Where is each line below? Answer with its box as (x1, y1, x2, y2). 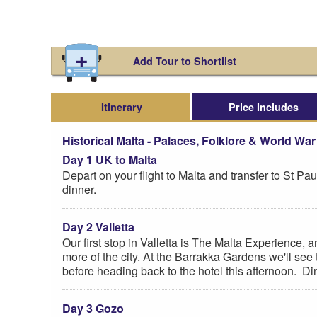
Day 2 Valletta (62, 218, 134, 235)
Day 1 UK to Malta (62, 151, 157, 168)
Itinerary (101, 99, 142, 114)
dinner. (62, 180, 99, 197)
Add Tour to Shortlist (132, 53, 236, 68)
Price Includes (228, 99, 299, 114)
